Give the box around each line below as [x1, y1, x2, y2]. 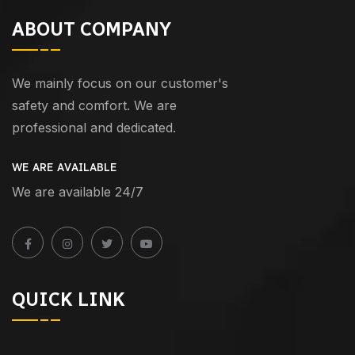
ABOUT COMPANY [12, 17, 171, 40]
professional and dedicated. [12, 119, 176, 136]
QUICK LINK [12, 287, 125, 311]
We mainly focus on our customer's [12, 74, 228, 91]
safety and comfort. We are [12, 97, 177, 113]
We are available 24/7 [12, 183, 143, 200]
